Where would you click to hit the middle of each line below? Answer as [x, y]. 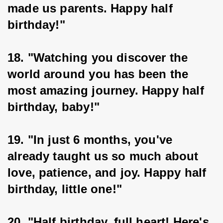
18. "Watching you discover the [100, 57]
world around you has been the [100, 74]
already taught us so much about [105, 156]
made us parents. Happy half [92, 8]
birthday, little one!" [65, 189]
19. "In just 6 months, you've [92, 140]
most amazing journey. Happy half [108, 90]
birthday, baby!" [54, 107]
